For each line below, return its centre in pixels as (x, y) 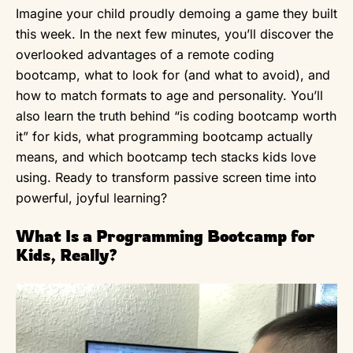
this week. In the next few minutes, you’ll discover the (175, 33)
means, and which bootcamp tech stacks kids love (166, 156)
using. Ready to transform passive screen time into (166, 177)
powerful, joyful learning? (91, 197)
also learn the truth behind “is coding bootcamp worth (176, 115)
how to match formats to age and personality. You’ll (169, 95)
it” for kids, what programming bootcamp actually (164, 136)
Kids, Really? (67, 255)
